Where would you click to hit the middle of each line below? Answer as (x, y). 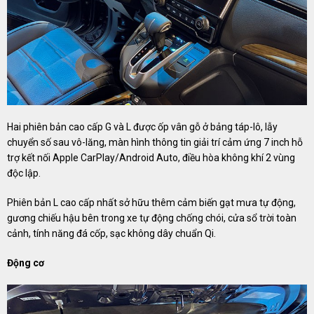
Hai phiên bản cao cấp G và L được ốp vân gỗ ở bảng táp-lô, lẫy (142, 127)
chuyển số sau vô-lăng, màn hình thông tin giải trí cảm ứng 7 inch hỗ (155, 142)
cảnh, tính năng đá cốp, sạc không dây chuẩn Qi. (111, 233)
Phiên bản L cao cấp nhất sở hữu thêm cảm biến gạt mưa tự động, (151, 202)
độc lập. (24, 173)
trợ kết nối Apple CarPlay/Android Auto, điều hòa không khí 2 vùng (151, 157)
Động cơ (26, 262)
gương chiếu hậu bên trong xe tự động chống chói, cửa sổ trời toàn (152, 218)
